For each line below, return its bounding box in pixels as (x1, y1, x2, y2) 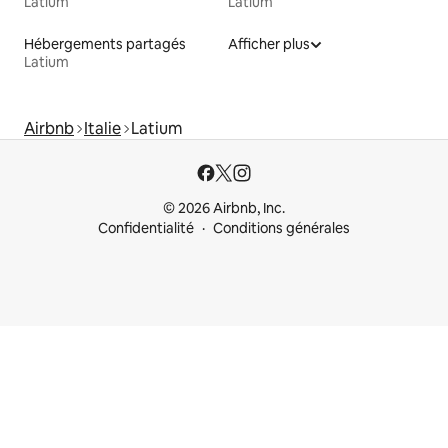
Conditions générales (213, 219, 350, 238)
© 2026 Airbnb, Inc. (163, 199, 285, 218)
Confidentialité (98, 219, 194, 238)
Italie (84, 118, 121, 140)
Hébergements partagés (24, 35, 186, 54)
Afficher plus (228, 35, 310, 54)
